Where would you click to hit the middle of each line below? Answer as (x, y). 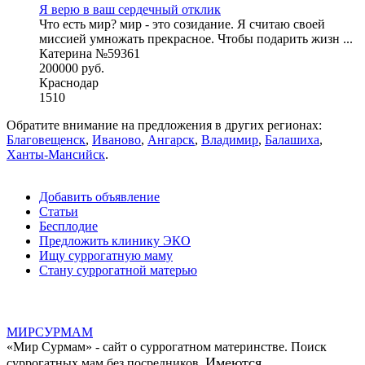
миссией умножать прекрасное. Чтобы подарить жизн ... (196, 39)
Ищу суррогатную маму (106, 256)
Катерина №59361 (90, 54)
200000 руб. (72, 68)
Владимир (230, 140)
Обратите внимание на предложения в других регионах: (164, 125)
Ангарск (171, 140)
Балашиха (292, 140)
